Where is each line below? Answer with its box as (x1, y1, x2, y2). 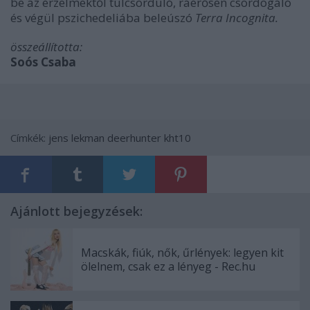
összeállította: (10, 39, 82, 55)
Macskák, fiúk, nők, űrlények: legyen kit (81, 245, 284, 260)
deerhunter (107, 131, 161, 145)
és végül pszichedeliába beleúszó (10, 10, 195, 26)
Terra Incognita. (195, 10, 278, 26)
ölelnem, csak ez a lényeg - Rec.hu (81, 259, 255, 274)
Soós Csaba (10, 54, 76, 70)
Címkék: (10, 131, 48, 145)
